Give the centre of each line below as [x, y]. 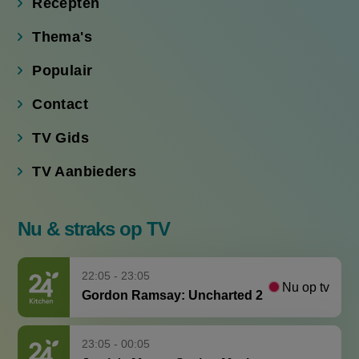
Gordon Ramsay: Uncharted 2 [173, 296]
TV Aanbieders [85, 171]
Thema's [62, 36]
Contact [60, 104]
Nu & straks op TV [94, 228]
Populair [63, 70]
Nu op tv [305, 287]
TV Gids [61, 137]
